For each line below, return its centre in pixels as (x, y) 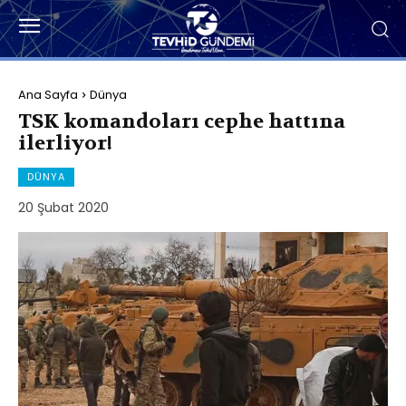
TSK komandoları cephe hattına (182, 121)
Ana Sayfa (48, 94)
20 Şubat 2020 (63, 207)
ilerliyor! (65, 143)
